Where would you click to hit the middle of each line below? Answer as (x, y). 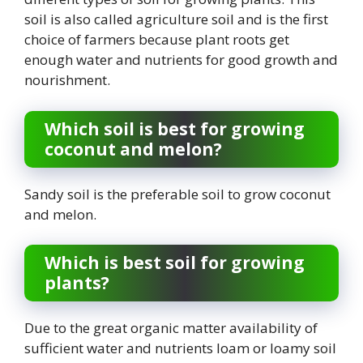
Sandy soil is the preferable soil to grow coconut (177, 194)
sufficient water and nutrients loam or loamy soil (180, 348)
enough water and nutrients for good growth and (181, 60)
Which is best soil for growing (175, 263)
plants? (77, 283)
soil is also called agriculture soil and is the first (176, 19)
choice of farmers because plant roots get (157, 40)
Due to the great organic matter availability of (171, 328)
